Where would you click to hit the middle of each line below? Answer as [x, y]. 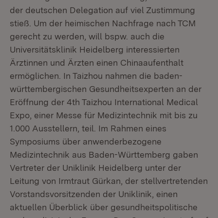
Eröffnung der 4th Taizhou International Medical [104, 102]
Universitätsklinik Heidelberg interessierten [95, 49]
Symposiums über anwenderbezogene [86, 141]
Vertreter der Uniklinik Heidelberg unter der [95, 168]
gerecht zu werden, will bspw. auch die [87, 36]
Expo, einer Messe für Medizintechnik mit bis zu [104, 115]
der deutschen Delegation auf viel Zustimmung [102, 10]
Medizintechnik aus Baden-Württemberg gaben [104, 154]
